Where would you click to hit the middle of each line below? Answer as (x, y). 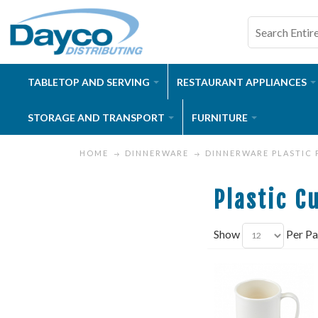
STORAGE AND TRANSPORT (96, 117)
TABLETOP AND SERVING (88, 82)
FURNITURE (219, 117)
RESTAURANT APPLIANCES (241, 82)
